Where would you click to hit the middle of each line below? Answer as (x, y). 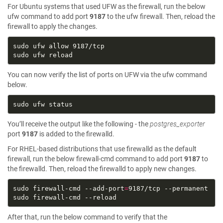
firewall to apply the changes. (53, 26)
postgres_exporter (177, 124)
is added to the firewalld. (76, 134)
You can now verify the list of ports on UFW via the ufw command (107, 75)
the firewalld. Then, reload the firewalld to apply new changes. (102, 169)
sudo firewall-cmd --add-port (68, 188)
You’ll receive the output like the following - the (79, 124)
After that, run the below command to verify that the (87, 217)
